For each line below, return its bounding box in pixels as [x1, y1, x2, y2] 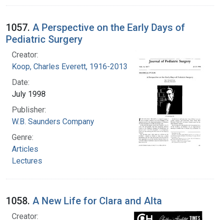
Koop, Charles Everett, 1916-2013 [12, 61, 128, 71]
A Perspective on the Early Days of [32, 21, 185, 33]
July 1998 [12, 89, 46, 99]
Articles [12, 144, 38, 154]
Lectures [12, 156, 42, 165]
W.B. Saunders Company [12, 116, 94, 126]
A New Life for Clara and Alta [32, 194, 162, 207]
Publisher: [12, 105, 46, 114]
